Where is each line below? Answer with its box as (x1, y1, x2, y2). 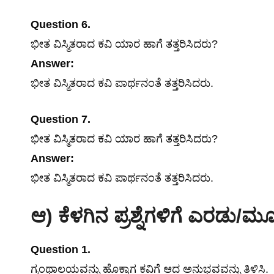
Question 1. (31, 243, 91, 256)
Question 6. (31, 18, 91, 31)
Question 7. (31, 113, 91, 125)
